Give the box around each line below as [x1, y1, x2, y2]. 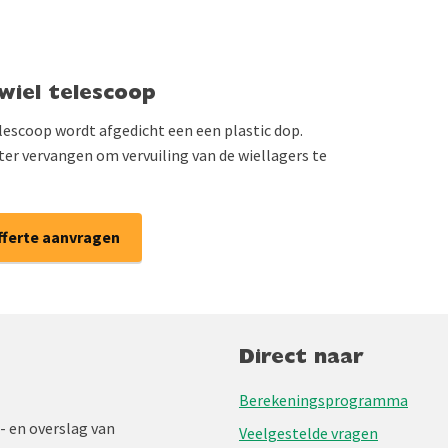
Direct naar [239, 349, 364, 369]
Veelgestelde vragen [239, 423, 378, 443]
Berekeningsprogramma [239, 390, 408, 410]
